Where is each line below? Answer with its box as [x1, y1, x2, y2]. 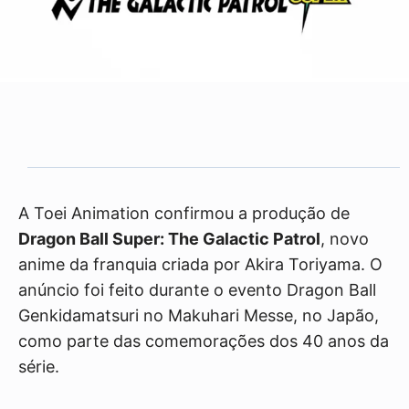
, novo [320, 229, 369, 249]
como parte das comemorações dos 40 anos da [18, 331, 389, 351]
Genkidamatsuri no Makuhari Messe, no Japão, [18, 306, 379, 326]
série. [18, 357, 59, 377]
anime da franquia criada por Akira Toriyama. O [18, 255, 383, 275]
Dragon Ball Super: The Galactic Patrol [18, 229, 320, 249]
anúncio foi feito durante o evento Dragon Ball [18, 280, 376, 300]
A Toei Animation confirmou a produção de [18, 204, 350, 224]
